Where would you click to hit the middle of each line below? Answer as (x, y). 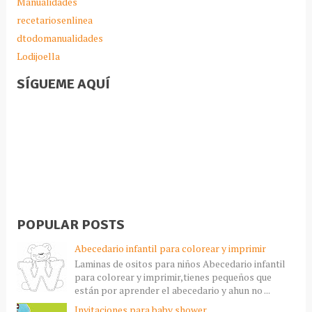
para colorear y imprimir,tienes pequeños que (173, 277)
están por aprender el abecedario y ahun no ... (172, 290)
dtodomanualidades (60, 38)
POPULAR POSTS (70, 225)
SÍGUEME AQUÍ (63, 84)
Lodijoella (38, 56)
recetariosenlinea (54, 20)
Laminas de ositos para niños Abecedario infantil (180, 264)
